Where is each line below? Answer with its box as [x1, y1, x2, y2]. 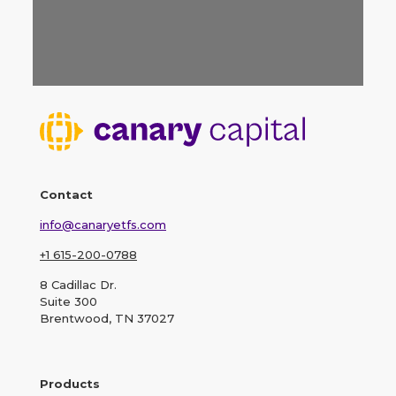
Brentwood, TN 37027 [40, 311, 174, 326]
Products [40, 377, 100, 392]
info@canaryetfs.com [40, 217, 166, 232]
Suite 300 [40, 294, 97, 309]
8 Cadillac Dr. [40, 278, 117, 293]
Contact [40, 187, 93, 202]
